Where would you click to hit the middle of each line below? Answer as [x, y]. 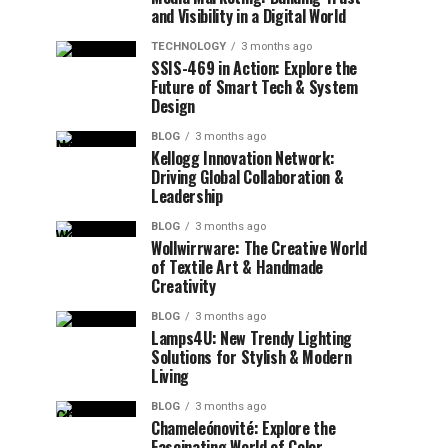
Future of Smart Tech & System [254, 87]
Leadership [187, 196]
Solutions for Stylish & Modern [251, 357]
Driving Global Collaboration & [247, 177]
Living [170, 376]
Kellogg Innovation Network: [243, 158]
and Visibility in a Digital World [248, 16]
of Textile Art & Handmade [237, 267]
